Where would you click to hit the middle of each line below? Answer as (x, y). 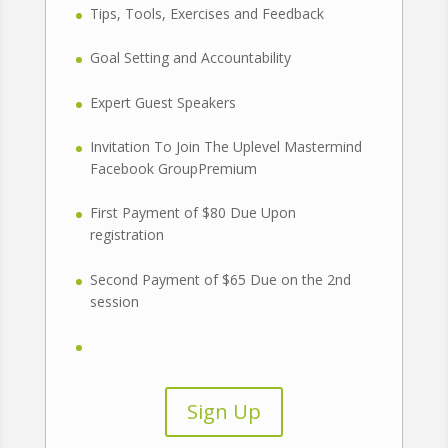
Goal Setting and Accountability (190, 58)
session (114, 301)
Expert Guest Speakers (162, 102)
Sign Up (223, 412)
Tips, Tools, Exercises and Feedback (206, 13)
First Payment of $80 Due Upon (192, 213)
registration (126, 235)
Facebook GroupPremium (173, 169)
